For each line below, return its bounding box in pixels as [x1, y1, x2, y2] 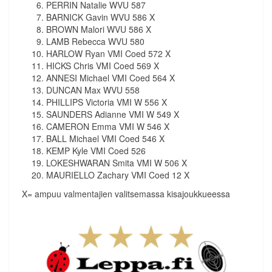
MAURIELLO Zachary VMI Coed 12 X [46, 169, 189, 182]
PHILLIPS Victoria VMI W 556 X [46, 96, 167, 109]
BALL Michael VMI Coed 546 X [46, 132, 165, 145]
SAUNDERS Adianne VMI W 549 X [46, 108, 179, 121]
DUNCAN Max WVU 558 [46, 84, 140, 97]
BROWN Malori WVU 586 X [46, 23, 151, 36]
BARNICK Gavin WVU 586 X [46, 11, 155, 24]
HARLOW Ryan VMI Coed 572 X [46, 47, 171, 60]
